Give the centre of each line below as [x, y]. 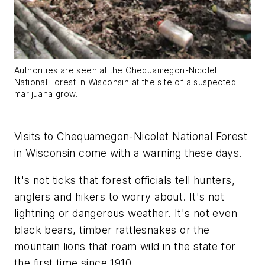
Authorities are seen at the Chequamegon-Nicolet [116, 71]
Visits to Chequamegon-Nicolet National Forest [131, 137]
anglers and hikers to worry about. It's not [119, 196]
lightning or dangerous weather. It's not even [126, 213]
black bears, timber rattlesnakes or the [112, 230]
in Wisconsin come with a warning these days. [128, 153]
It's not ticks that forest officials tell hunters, [125, 180]
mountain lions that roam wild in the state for [125, 246]
